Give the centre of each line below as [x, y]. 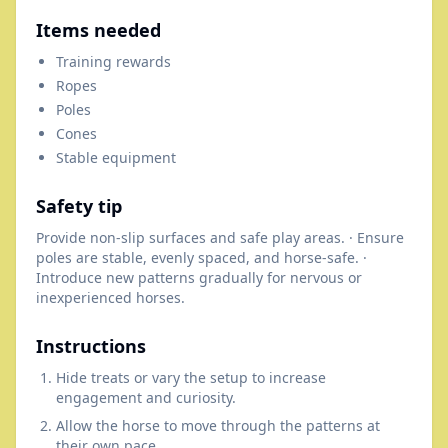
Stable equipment [116, 157]
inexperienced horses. [110, 297]
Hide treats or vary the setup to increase [191, 377]
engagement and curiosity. [146, 397]
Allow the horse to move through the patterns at [218, 425]
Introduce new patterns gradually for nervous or [199, 277]
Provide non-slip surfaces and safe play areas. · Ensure [220, 237]
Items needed [98, 30]
